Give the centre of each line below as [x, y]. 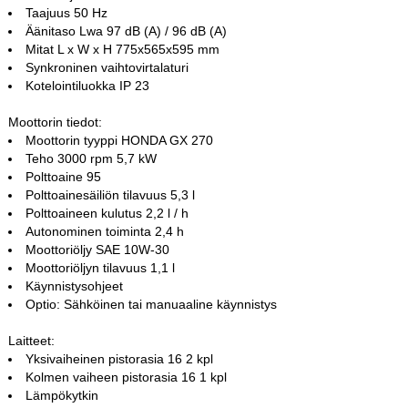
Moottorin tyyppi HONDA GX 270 [120, 141]
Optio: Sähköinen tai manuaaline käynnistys [152, 305]
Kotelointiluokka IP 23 [88, 86]
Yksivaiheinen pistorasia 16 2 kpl [120, 359]
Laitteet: [32, 341]
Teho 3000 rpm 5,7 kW [92, 159]
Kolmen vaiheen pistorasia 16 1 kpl [127, 377]
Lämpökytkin [62, 396]
